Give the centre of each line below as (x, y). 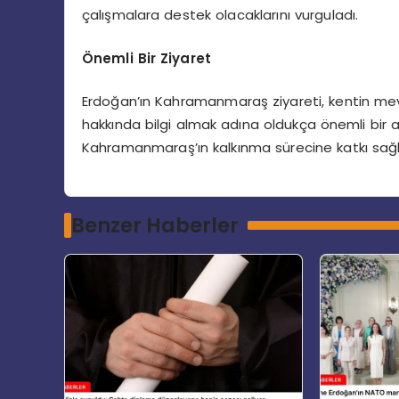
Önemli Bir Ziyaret (146, 58)
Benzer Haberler (155, 226)
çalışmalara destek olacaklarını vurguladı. (220, 15)
